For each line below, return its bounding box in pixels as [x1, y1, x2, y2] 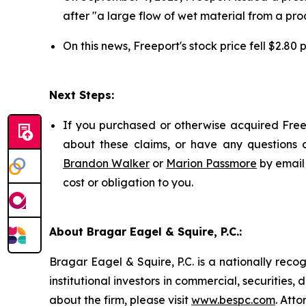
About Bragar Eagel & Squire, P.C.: [49, 224, 242, 238]
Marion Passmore [166, 156, 258, 170]
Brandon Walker [63, 156, 150, 170]
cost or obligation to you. [63, 175, 193, 189]
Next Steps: [49, 87, 114, 102]
